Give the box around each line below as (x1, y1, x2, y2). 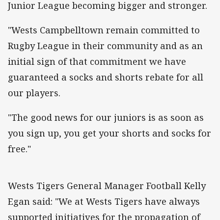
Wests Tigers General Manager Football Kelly (8, 180, 206, 192)
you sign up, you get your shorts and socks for (8, 127, 211, 139)
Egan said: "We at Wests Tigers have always (8, 195, 200, 208)
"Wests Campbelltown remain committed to (8, 24, 200, 36)
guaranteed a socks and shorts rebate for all (8, 71, 203, 83)
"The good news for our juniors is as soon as (8, 111, 204, 124)
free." (8, 143, 31, 155)
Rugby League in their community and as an (8, 39, 203, 52)
